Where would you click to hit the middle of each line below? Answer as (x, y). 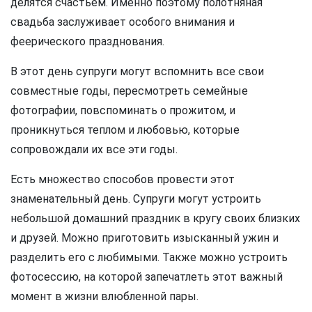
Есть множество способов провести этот (123, 179)
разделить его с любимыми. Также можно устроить (149, 257)
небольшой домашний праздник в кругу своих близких (155, 218)
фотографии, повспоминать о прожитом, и (123, 110)
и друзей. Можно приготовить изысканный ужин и (145, 237)
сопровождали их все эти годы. (94, 149)
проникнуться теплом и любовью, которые (125, 130)
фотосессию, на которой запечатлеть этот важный (147, 276)
